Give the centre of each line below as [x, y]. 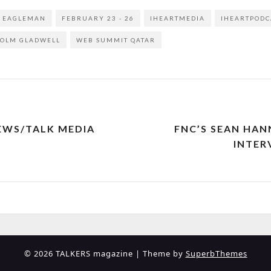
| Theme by [160, 254]
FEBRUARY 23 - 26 [98, 18]
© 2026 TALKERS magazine [80, 254]
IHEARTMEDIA [178, 18]
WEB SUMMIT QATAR [116, 40]
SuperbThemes [216, 254]
